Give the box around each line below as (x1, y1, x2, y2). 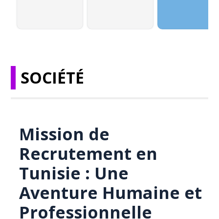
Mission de (19, 123, 110, 145)
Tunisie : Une (19, 162, 129, 184)
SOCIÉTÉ (21, 67, 85, 88)
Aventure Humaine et (19, 181, 202, 204)
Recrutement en (19, 142, 158, 165)
